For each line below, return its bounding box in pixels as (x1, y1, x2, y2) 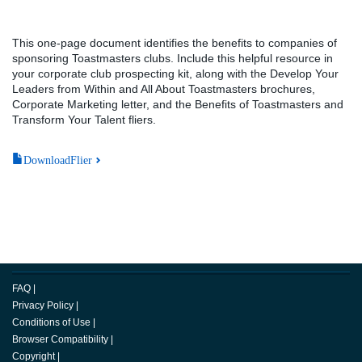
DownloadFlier (23, 152, 92, 165)
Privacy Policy (12, 300, 74, 311)
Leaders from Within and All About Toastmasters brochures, (12, 82, 315, 95)
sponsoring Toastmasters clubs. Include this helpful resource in (12, 52, 333, 65)
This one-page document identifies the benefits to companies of (12, 36, 337, 49)
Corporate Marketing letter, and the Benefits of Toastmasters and (12, 98, 343, 111)
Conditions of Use (12, 317, 90, 328)
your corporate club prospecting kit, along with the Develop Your (12, 67, 339, 80)
